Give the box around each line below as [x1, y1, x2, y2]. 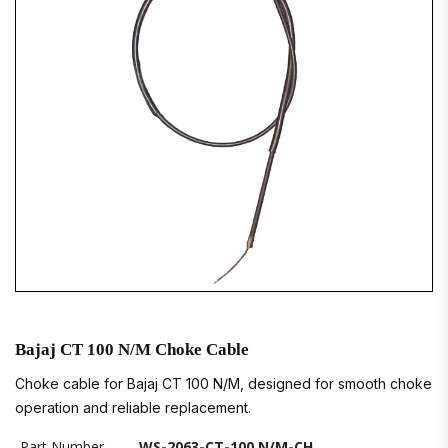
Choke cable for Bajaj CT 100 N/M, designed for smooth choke [15, 375, 432, 392]
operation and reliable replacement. [15, 399, 251, 416]
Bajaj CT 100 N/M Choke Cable [15, 340, 249, 359]
